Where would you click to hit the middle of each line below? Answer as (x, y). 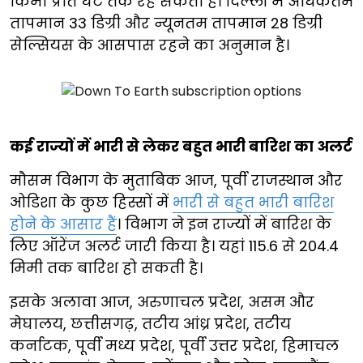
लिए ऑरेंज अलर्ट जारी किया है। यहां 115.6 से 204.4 (174, 246)
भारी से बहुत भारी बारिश (253, 202)
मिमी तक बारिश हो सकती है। (106, 267)
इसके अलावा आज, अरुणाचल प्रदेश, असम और (162, 301)
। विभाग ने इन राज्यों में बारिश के (224, 224)
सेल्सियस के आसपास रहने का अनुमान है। (149, 45)
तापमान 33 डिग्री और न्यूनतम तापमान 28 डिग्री (166, 23)
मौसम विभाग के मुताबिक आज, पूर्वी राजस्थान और (176, 180)
